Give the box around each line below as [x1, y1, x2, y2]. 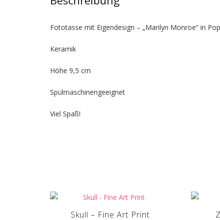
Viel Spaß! [50, 109, 81, 118]
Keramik [50, 44, 76, 54]
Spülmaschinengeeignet [50, 87, 125, 97]
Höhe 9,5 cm [50, 65, 91, 75]
